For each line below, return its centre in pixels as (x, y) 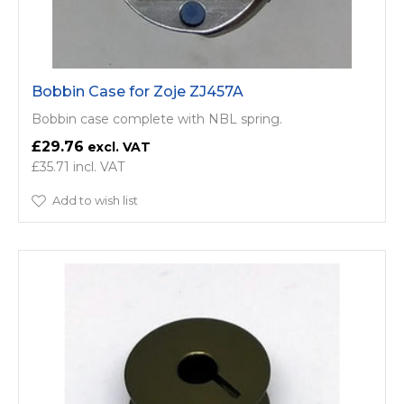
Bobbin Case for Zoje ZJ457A (138, 92)
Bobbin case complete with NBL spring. (157, 119)
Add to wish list (95, 200)
